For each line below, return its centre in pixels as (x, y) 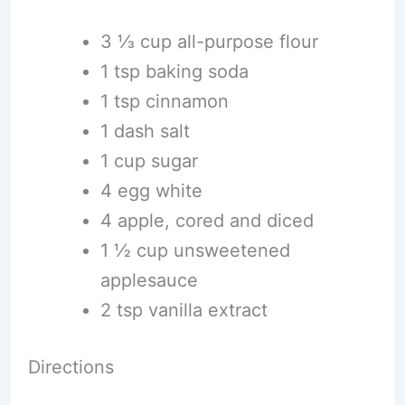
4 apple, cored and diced (207, 220)
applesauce (149, 280)
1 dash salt (145, 131)
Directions (71, 367)
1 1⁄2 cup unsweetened (195, 250)
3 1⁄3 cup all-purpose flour (209, 41)
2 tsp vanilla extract (184, 310)
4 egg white (151, 190)
